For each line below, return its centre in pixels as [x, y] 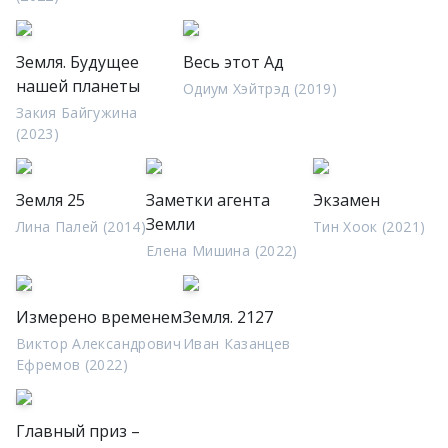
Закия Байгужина [77, 112]
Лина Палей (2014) [81, 226]
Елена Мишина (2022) [221, 250]
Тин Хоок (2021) [369, 226]
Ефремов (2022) [72, 364]
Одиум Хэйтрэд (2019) [260, 88]
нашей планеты [78, 86]
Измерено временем [99, 317]
